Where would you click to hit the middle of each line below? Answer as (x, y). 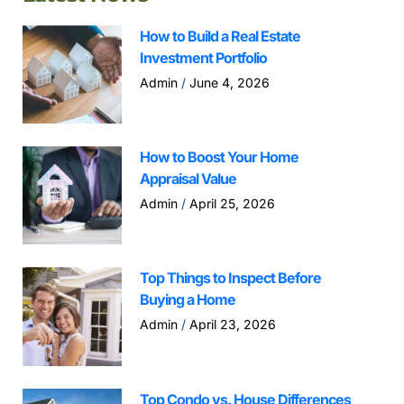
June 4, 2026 (227, 83)
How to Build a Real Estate (220, 36)
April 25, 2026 (230, 204)
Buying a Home (187, 300)
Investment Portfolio (203, 58)
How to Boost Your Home (219, 157)
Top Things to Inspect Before (230, 278)
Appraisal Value (188, 179)
